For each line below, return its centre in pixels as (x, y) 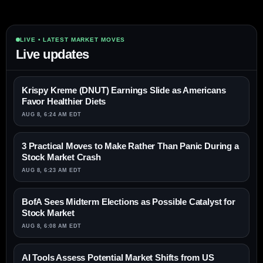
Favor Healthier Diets (64, 102)
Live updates (53, 55)
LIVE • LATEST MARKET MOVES (73, 40)
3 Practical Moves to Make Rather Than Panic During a (130, 146)
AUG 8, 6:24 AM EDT (52, 115)
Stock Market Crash (61, 157)
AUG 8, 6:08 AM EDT (52, 226)
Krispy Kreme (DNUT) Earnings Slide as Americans (124, 90)
